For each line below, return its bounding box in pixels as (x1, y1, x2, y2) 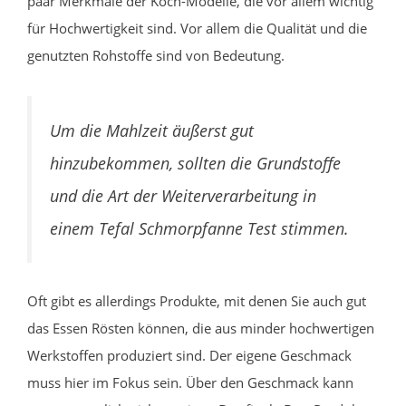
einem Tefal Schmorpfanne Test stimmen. (50, 217, 349, 239)
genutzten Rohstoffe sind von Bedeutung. (27, 45, 285, 64)
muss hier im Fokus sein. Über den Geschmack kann (27, 372, 353, 391)
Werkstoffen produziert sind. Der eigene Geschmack (27, 345, 352, 364)
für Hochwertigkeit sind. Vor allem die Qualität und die (27, 18, 367, 37)
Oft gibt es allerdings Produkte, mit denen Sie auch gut (27, 291, 366, 310)
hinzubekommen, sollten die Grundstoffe (50, 151, 341, 174)
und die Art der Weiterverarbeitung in (50, 184, 316, 207)
